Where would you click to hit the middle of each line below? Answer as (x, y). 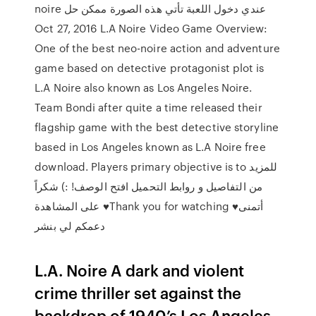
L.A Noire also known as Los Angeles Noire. (144, 87)
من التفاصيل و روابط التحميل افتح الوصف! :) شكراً (148, 186)
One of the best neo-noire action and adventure (157, 48)
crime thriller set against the (138, 292)
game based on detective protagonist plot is (150, 68)
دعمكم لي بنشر (70, 226)
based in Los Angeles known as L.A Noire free (150, 147)
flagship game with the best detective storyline (157, 127)
